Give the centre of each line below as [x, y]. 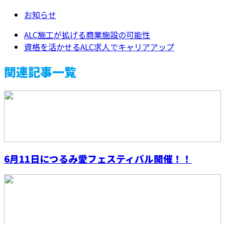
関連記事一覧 [40, 72]
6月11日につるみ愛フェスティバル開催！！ [98, 158]
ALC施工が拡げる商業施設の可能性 [87, 35]
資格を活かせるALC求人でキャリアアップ [99, 47]
